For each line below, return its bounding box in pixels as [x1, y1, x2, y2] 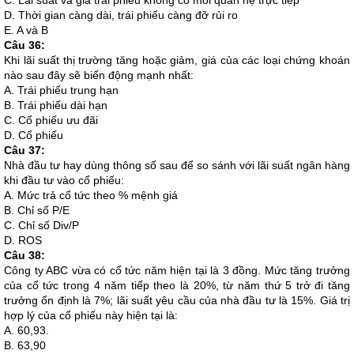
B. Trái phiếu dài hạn [4, 99, 107, 111]
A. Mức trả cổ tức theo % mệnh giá [4, 189, 178, 201]
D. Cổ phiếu [4, 129, 63, 141]
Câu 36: [4, 39, 45, 51]
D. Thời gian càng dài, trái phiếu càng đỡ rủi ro [4, 9, 238, 21]
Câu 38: [4, 249, 45, 262]
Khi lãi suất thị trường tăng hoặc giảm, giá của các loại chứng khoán [4, 54, 350, 66]
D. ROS [4, 234, 42, 247]
